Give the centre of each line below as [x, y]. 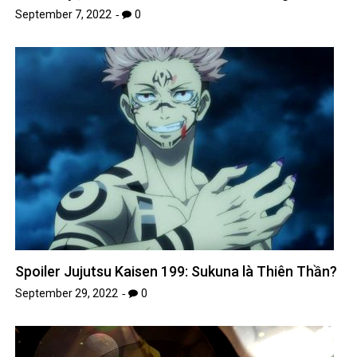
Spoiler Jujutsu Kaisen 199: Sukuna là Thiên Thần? [177, 272]
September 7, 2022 [64, 15]
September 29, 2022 [67, 294]
